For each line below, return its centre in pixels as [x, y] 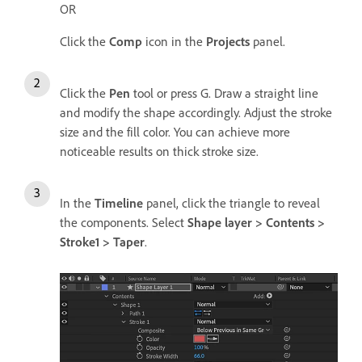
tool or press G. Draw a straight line [224, 93]
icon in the [174, 41]
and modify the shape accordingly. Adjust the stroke [196, 112]
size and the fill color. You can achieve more [175, 132]
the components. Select [124, 222]
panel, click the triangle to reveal [232, 203]
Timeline [119, 203]
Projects [228, 41]
